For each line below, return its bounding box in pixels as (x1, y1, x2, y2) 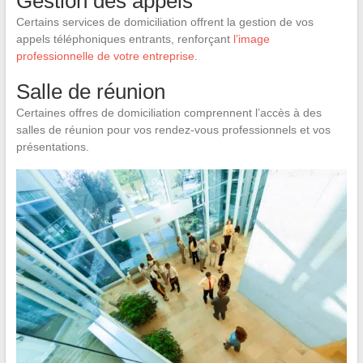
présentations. (15, 139, 89, 153)
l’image (233, 32, 270, 45)
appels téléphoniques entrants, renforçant (15, 32, 233, 45)
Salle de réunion (15, 79, 165, 104)
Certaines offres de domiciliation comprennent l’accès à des (15, 105, 322, 119)
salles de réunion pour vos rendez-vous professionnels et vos (15, 122, 331, 136)
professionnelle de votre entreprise (15, 49, 194, 62)
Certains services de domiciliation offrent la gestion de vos (15, 15, 314, 28)
